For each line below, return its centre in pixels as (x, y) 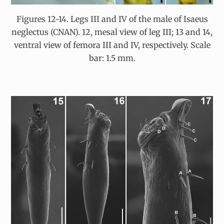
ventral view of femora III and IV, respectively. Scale (112, 45)
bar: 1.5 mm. (112, 58)
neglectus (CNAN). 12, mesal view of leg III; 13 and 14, (112, 32)
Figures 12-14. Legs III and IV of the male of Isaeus (112, 19)
